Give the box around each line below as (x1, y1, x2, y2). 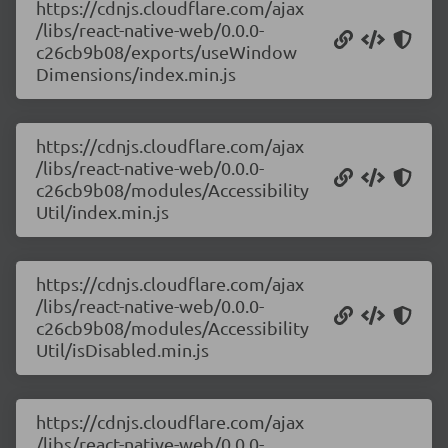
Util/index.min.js (36, 201, 169, 222)
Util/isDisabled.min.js (36, 339, 209, 360)
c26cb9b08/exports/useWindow (36, 41, 297, 62)
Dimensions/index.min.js (36, 63, 236, 84)
